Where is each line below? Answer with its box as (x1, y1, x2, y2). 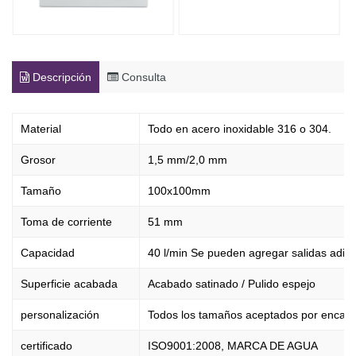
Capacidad (21, 246, 75, 259)
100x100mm (148, 184, 211, 197)
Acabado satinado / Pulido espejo (148, 277, 315, 290)
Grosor (21, 153, 56, 166)
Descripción (29, 71, 91, 83)
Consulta (118, 71, 166, 83)
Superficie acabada (21, 277, 118, 290)
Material (21, 122, 61, 135)
